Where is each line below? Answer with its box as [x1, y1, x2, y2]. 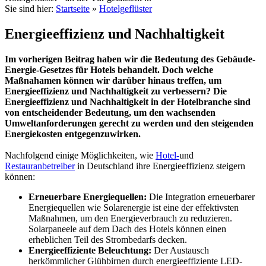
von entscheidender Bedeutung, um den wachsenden [5, 107, 216, 118]
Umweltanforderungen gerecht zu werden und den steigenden [5, 118, 254, 128]
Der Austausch [151, 245, 209, 255]
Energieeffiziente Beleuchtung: [28, 245, 151, 255]
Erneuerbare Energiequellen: [28, 191, 147, 202]
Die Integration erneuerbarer [147, 191, 255, 202]
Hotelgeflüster [99, 4, 152, 14]
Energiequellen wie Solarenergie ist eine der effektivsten [28, 202, 239, 213]
